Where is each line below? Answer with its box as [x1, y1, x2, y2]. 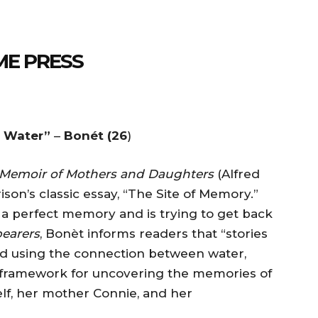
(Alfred [214, 166, 260, 181]
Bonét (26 [64, 128, 127, 143]
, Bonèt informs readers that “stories [40, 226, 268, 241]
